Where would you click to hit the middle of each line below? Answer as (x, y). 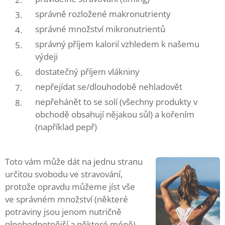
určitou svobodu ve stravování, (64, 174)
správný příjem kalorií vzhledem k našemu (117, 44)
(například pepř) (66, 127)
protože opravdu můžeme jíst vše (70, 187)
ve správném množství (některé (67, 199)
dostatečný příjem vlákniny (87, 72)
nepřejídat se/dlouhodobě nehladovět (109, 87)
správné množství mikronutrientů (100, 29)
